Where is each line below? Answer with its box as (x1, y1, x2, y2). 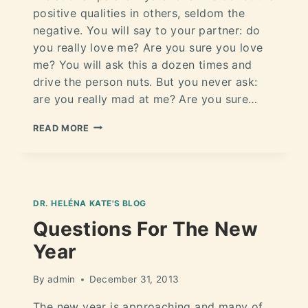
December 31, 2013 (89, 274, 179, 285)
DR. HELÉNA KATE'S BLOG (33, 197, 147, 208)
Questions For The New (33, 217, 258, 241)
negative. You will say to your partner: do (33, 23, 261, 37)
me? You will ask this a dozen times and (33, 57, 252, 71)
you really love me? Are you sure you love (33, 40, 263, 54)
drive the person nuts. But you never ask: (33, 74, 258, 89)
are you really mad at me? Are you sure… (33, 91, 258, 106)
